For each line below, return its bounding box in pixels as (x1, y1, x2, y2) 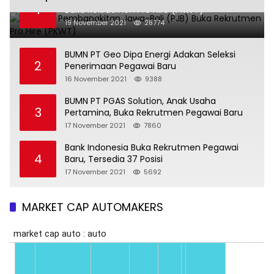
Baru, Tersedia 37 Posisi (65, 153, 163, 166)
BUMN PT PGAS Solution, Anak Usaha (65, 95, 216, 108)
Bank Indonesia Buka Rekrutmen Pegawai (65, 141, 239, 154)
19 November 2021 (65, 18, 126, 28)
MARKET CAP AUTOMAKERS (22, 199, 163, 215)
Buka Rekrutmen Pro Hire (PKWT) (65, 4, 204, 17)
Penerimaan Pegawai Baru (65, 60, 176, 73)
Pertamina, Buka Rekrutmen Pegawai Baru (65, 106, 243, 119)
